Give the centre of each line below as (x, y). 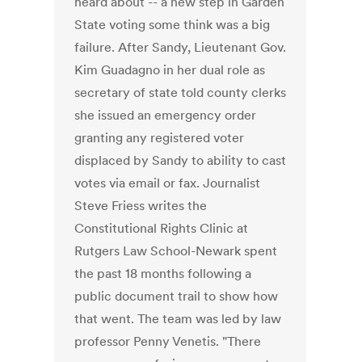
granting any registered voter (160, 138)
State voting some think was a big (173, 25)
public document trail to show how (177, 296)
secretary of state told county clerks (181, 93)
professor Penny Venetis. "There (168, 341)
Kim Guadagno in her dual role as (170, 70)
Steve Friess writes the (141, 206)
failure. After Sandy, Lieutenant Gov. (181, 47)
